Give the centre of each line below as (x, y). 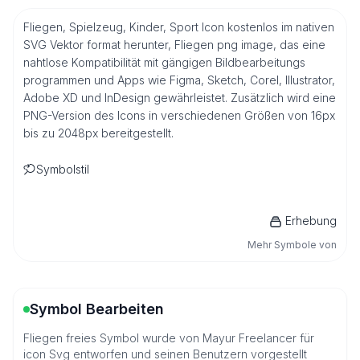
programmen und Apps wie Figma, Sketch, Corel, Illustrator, (179, 80)
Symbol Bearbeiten (97, 309)
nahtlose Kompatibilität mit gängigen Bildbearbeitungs (164, 62)
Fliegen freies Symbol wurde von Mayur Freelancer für (169, 338)
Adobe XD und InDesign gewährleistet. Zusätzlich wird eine (180, 98)
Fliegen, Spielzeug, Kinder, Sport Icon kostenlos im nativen (179, 27)
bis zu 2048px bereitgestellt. (98, 133)
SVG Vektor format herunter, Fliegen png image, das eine (174, 45)
